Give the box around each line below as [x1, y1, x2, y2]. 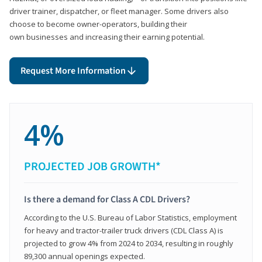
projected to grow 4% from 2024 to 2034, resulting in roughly [24, 237, 233, 249]
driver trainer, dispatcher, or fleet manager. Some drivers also [9, 5, 229, 16]
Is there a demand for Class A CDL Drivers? [24, 192, 190, 206]
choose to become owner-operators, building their [9, 18, 187, 29]
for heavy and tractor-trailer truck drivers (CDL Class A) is [24, 225, 223, 236]
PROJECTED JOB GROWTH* [24, 158, 161, 175]
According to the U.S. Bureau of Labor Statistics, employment [24, 212, 237, 223]
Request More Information [20, 64, 126, 77]
